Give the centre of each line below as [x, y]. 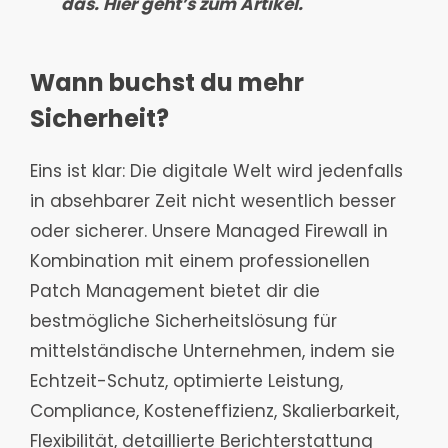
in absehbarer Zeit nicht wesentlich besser [213, 201]
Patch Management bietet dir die [175, 291]
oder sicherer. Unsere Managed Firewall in [209, 231]
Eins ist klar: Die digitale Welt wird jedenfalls [216, 171]
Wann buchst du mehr [167, 82]
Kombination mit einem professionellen [200, 261]
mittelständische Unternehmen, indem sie [212, 351]
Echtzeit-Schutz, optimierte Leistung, [186, 381]
